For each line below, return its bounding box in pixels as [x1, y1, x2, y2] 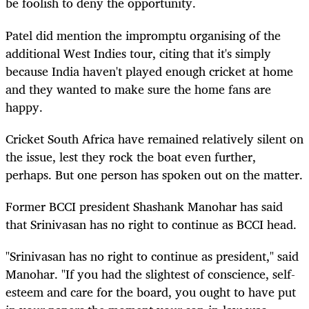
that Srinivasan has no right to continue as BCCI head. [6, 213, 297, 235]
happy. [6, 96, 43, 117]
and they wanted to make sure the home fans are [6, 78, 271, 99]
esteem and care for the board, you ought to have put [6, 281, 296, 303]
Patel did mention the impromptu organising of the [6, 24, 281, 46]
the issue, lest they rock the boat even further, [6, 146, 256, 167]
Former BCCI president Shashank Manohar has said [6, 195, 283, 217]
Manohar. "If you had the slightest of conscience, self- [6, 263, 295, 285]
